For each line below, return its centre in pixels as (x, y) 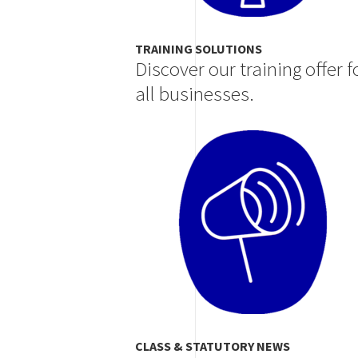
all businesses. (194, 93)
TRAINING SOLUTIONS (198, 48)
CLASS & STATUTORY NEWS (212, 346)
